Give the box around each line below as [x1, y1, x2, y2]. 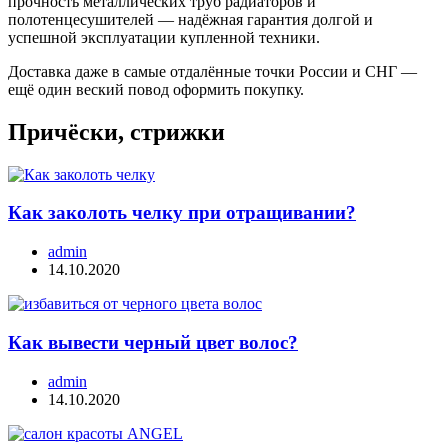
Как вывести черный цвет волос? [8, 331, 298, 353]
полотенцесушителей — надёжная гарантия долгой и [8, 10, 373, 28]
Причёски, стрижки [8, 118, 225, 145]
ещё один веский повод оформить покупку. [8, 80, 304, 98]
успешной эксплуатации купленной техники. [8, 28, 320, 46]
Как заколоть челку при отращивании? [8, 202, 356, 224]
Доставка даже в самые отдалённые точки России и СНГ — [8, 62, 417, 80]
